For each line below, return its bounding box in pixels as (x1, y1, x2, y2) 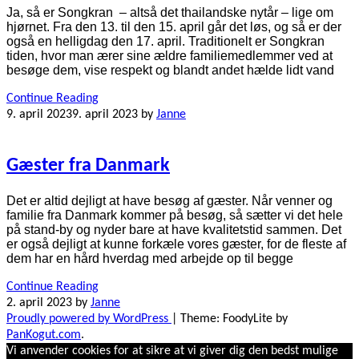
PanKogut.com (6, 328, 81, 341)
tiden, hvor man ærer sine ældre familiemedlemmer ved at (6, 49, 333, 63)
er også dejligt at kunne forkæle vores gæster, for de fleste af (6, 236, 346, 251)
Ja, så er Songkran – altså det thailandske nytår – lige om (6, 6, 333, 20)
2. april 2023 (6, 296, 72, 309)
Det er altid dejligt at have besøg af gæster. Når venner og (6, 193, 333, 208)
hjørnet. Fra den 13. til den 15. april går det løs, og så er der (6, 20, 341, 34)
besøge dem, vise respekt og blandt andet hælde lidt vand (6, 63, 334, 78)
